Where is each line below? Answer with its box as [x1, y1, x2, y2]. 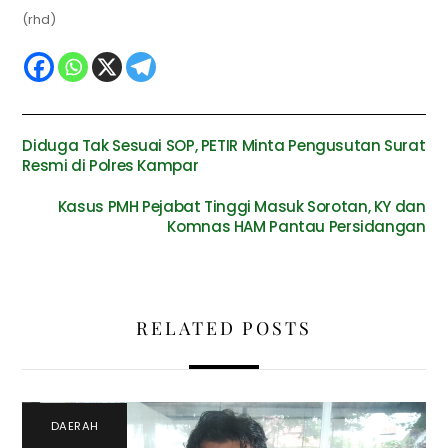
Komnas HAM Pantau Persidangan [167, 216, 426, 238]
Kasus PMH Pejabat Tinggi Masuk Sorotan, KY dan [57, 196, 426, 218]
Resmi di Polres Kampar [22, 155, 199, 177]
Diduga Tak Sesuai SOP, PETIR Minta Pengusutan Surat [22, 135, 426, 157]
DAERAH [50, 418, 99, 435]
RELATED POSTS [136, 315, 312, 340]
